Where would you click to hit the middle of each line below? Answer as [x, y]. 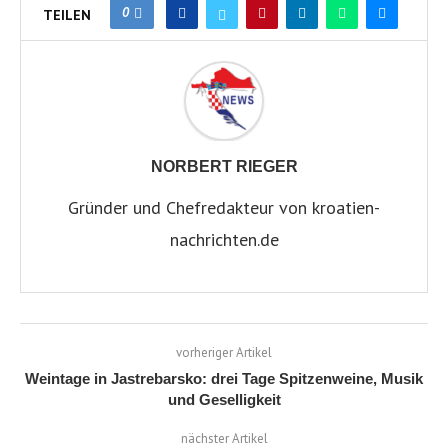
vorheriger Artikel [224, 352]
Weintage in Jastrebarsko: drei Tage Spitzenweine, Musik [224, 378]
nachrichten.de [224, 239]
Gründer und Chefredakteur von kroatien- [224, 207]
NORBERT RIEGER [224, 166]
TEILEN [66, 14]
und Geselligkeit [224, 399]
